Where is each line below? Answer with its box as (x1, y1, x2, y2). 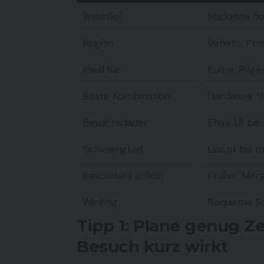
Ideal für (82, 62, 120, 76)
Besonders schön (82, 169, 163, 182)
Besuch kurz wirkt (77, 236, 229, 256)
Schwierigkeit (82, 142, 144, 156)
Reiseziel (82, 9, 121, 23)
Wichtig (82, 195, 117, 209)
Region (82, 36, 113, 49)
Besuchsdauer (82, 115, 148, 129)
